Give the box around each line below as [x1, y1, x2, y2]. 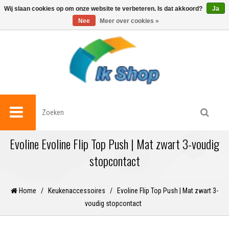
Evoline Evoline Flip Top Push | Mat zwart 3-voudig [10, 134, 219, 153]
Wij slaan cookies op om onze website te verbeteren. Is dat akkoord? [4, 5, 204, 12]
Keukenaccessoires [48, 187, 105, 195]
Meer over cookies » [100, 17, 159, 25]
